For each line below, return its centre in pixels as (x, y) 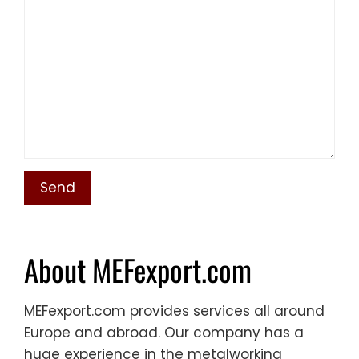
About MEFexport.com (138, 269)
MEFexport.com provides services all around (174, 311)
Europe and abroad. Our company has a (164, 332)
